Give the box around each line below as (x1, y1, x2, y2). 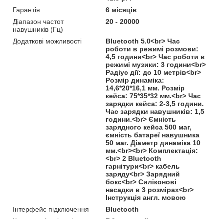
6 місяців (106, 5, 137, 14)
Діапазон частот (13, 17, 64, 25)
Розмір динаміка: (106, 76, 165, 84)
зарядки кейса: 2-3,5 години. (106, 99, 204, 108)
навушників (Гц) (13, 25, 63, 33)
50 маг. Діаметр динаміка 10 (106, 138, 201, 147)
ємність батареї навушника (106, 131, 200, 139)
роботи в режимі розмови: (106, 44, 199, 53)
